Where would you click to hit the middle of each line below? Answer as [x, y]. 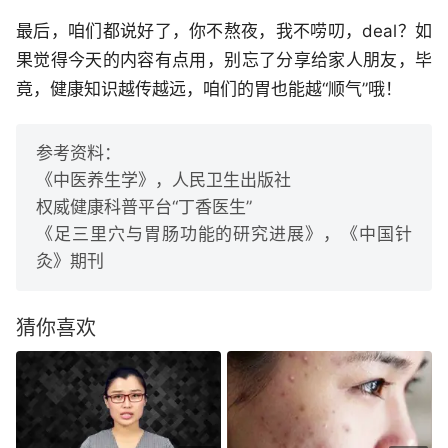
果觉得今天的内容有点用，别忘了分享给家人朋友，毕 [224, 60]
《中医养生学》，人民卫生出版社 [163, 180]
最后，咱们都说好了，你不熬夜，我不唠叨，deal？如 [224, 31]
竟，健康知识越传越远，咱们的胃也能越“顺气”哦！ [209, 89]
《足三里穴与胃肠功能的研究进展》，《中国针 [224, 234]
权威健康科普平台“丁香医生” [144, 207]
